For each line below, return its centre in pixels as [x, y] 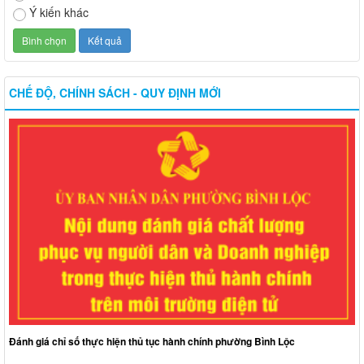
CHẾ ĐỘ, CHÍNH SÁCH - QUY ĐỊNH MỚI [115, 93]
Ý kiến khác [59, 13]
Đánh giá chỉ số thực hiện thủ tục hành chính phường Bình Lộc [152, 342]
